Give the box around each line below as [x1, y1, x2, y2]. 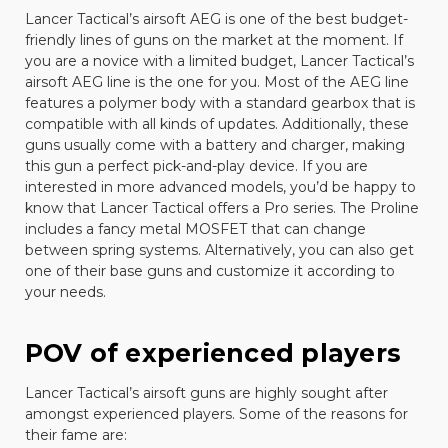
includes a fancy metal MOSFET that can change [24, 219, 366, 238]
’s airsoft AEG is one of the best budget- [128, 9, 408, 28]
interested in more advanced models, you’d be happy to [24, 177, 416, 196]
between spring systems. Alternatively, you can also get [24, 240, 414, 259]
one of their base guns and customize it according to [24, 261, 395, 280]
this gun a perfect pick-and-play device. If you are [24, 156, 368, 175]
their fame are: [24, 425, 127, 444]
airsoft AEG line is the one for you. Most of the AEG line [24, 72, 409, 91]
